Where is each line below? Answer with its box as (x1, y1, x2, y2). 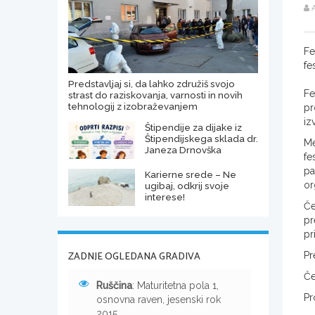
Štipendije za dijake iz (144, 122, 242, 133)
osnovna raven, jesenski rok (96, 294, 221, 306)
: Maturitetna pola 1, (132, 280, 219, 292)
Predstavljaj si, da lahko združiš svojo (68, 78, 235, 89)
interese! (144, 191, 185, 203)
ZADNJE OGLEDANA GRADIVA (68, 249, 200, 266)
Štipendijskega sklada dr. (144, 133, 258, 144)
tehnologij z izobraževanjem (68, 101, 198, 112)
